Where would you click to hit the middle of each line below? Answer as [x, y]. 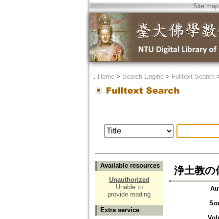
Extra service [120, 210]
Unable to [129, 187]
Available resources [130, 166]
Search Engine [143, 77]
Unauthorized [129, 180]
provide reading [129, 195]
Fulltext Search [193, 77]
